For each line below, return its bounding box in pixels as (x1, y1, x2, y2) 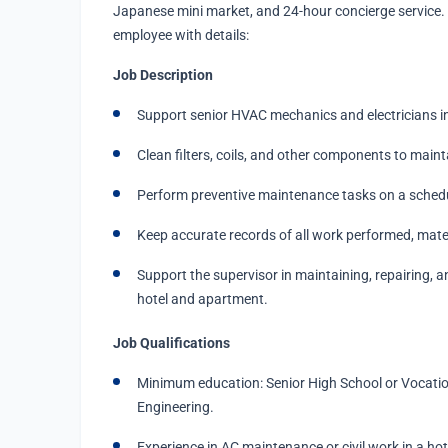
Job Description (113, 66, 213, 83)
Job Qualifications (113, 334, 230, 351)
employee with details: (113, 26, 249, 43)
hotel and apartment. (137, 290, 268, 307)
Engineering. (137, 398, 214, 415)
